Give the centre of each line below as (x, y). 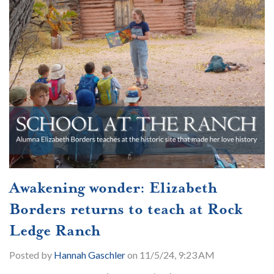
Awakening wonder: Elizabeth (113, 187)
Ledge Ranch (55, 230)
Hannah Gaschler (90, 254)
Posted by (31, 254)
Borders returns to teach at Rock (126, 209)
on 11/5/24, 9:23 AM (170, 254)
